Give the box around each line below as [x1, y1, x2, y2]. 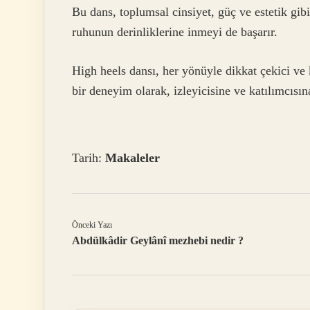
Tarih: [72, 150, 105, 165]
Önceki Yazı [72, 219, 112, 230]
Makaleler [105, 150, 160, 165]
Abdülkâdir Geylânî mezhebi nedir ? [72, 234, 244, 246]
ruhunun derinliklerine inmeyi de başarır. [72, 25, 277, 39]
